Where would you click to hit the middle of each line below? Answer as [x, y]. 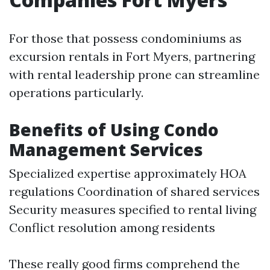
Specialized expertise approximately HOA [128, 173]
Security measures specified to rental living [133, 209]
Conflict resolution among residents [112, 228]
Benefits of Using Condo [114, 130]
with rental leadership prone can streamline [134, 74]
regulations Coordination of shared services [134, 191]
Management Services [106, 149]
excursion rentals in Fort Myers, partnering [132, 56]
